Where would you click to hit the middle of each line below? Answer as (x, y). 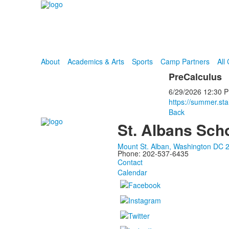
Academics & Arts (96, 61)
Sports (142, 61)
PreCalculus (195, 77)
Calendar (132, 172)
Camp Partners (185, 61)
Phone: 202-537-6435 (153, 153)
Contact (130, 162)
